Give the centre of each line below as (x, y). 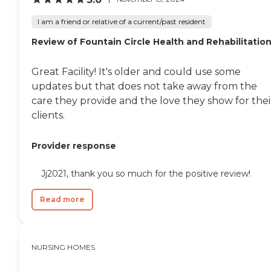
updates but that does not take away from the (144, 86)
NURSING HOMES (63, 247)
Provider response (74, 145)
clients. (48, 115)
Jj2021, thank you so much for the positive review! (146, 173)
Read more (62, 199)
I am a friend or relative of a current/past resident (122, 21)
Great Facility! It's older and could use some (136, 71)
